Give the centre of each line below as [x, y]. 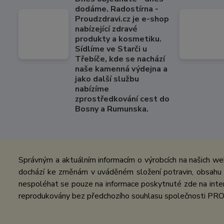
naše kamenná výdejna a [121, 69]
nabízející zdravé [106, 29]
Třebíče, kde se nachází [120, 59]
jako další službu [107, 79]
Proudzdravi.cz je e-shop [122, 19]
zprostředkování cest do [122, 99]
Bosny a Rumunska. [112, 109]
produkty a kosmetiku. [118, 39]
